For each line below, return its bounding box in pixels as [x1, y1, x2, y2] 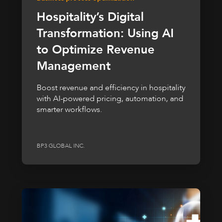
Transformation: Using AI [37, 25, 174, 42]
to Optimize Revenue [37, 41, 155, 58]
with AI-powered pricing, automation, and [37, 93, 183, 104]
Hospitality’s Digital [37, 8, 144, 25]
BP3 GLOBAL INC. [37, 141, 85, 150]
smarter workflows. [37, 104, 102, 115]
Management [37, 57, 111, 74]
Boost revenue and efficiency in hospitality [37, 82, 185, 93]
